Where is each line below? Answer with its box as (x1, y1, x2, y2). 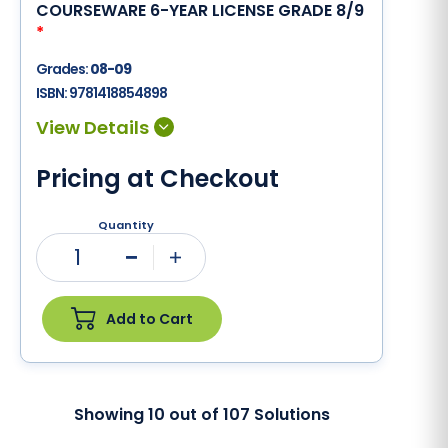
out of (164, 403, 223, 426)
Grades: (36, 59, 90, 79)
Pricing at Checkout (36, 162, 279, 195)
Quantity (98, 217, 154, 233)
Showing (73, 403, 148, 426)
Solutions (249, 403, 330, 426)
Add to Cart (106, 308, 193, 329)
